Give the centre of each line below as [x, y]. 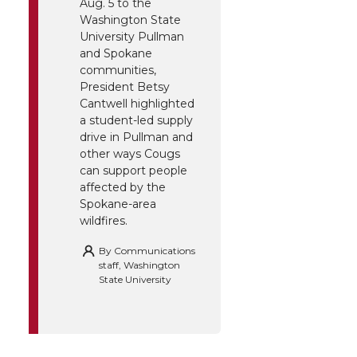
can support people [133, 171]
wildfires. [104, 221]
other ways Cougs [130, 154]
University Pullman [132, 37]
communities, [118, 71]
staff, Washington [139, 265]
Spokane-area [118, 204]
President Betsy [125, 87]
